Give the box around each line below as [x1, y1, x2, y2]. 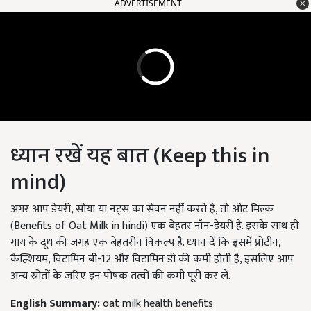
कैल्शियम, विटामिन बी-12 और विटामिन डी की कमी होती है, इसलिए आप [10, 250, 294, 269]
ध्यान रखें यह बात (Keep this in [10, 137, 270, 175]
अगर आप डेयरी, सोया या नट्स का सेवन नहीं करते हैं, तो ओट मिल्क [10, 200, 274, 219]
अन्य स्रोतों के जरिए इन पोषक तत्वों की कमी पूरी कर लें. [10, 267, 230, 286]
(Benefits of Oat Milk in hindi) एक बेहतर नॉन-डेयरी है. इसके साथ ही [10, 217, 299, 236]
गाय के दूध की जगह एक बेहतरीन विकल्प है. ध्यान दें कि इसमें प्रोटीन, [10, 233, 280, 253]
